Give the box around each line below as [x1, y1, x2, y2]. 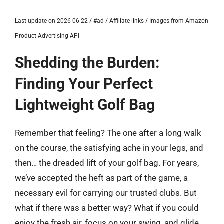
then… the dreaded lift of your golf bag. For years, [15, 158, 199, 168]
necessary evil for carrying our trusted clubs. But [15, 188, 197, 198]
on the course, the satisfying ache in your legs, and [15, 143, 203, 153]
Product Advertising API [15, 32, 79, 39]
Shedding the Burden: [15, 54, 159, 71]
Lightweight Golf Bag [15, 96, 155, 113]
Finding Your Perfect [15, 75, 153, 92]
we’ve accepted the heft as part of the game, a [15, 173, 188, 183]
